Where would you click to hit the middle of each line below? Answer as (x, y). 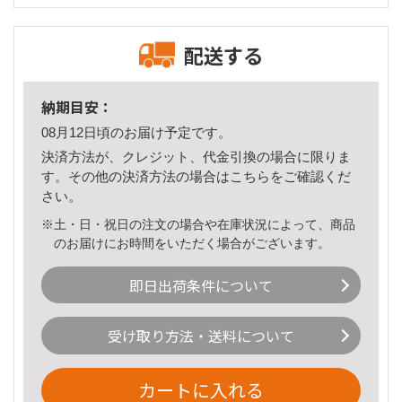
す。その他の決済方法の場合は (135, 176)
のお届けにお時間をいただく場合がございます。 (192, 243)
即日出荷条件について (201, 285)
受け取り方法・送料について (201, 336)
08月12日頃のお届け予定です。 (136, 133)
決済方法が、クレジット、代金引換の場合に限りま (196, 156)
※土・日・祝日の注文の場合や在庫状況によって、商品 (198, 224)
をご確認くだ (310, 176)
